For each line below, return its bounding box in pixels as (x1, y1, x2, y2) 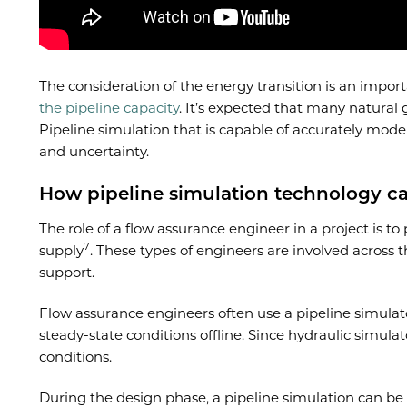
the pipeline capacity (39, 98, 180, 116)
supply (39, 241, 84, 259)
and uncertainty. (39, 142, 150, 160)
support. (39, 263, 95, 281)
